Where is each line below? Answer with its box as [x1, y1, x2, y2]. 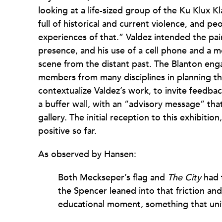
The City [167, 171, 201, 184]
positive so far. [38, 125, 97, 137]
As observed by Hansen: [38, 148, 136, 161]
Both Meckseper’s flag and [58, 171, 167, 184]
